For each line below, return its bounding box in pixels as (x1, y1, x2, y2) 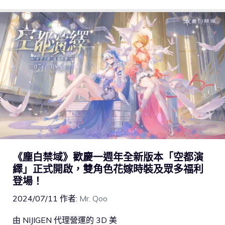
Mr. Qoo (79, 193, 107, 203)
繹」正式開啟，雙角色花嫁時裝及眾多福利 (13, 162, 203, 175)
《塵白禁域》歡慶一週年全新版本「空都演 (13, 150, 203, 163)
